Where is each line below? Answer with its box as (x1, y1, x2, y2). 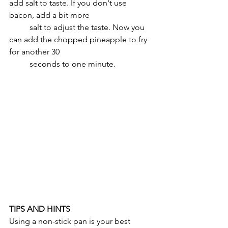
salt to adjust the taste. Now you (9, 22, 30, 32)
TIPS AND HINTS (9, 204, 70, 214)
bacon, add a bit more (9, 10, 92, 20)
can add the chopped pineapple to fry (9, 34, 149, 44)
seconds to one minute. (30, 59, 116, 69)
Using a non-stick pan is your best (9, 216, 132, 226)
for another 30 (9, 46, 62, 56)
